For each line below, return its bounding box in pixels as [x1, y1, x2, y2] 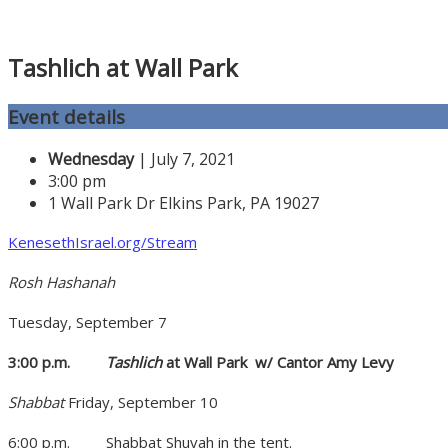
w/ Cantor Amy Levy [255, 351, 394, 372]
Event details [8, 104, 125, 130]
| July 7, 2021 [134, 147, 235, 170]
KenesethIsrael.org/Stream [8, 231, 197, 252]
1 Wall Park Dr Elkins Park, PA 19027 [48, 191, 319, 214]
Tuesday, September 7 [8, 311, 167, 332]
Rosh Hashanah [8, 271, 115, 292]
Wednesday [48, 147, 134, 170]
